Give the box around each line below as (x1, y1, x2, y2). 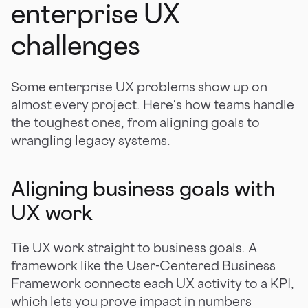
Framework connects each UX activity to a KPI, (11, 274, 294, 291)
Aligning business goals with (11, 175, 275, 201)
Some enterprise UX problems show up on (11, 78, 267, 95)
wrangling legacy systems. (11, 131, 170, 148)
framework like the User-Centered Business (11, 256, 276, 274)
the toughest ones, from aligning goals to (11, 113, 260, 131)
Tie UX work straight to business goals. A (11, 239, 257, 256)
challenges (11, 28, 140, 61)
